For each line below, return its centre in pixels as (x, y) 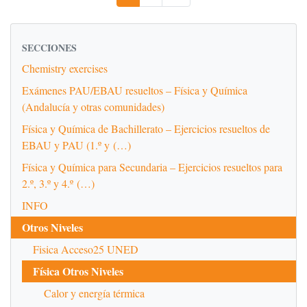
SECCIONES (49, 48)
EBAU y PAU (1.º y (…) (76, 145)
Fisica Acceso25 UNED (86, 249)
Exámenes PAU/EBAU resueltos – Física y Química (135, 90)
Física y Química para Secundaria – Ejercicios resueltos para (152, 167)
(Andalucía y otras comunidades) (93, 107)
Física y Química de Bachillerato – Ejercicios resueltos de (146, 129)
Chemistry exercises (65, 69)
